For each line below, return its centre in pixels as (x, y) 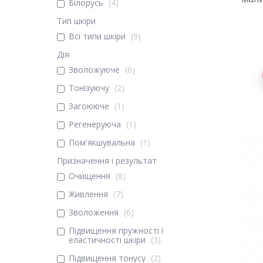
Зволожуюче (94, 70)
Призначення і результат (107, 161)
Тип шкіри (76, 21)
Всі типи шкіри (97, 36)
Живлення (88, 194)
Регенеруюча (95, 124)
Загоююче (89, 106)
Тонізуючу (89, 88)
